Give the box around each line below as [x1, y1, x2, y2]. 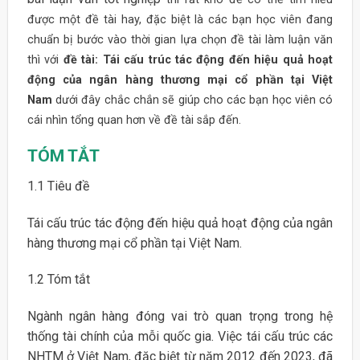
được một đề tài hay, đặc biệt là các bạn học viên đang [27, 12, 333, 27]
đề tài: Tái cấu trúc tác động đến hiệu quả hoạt [63, 52, 333, 67]
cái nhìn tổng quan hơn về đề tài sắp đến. [27, 112, 241, 127]
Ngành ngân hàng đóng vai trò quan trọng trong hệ [27, 309, 333, 325]
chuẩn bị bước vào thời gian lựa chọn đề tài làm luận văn [27, 32, 333, 47]
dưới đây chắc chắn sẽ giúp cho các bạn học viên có [55, 92, 333, 107]
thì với [27, 52, 63, 67]
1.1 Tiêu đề [27, 178, 89, 194]
